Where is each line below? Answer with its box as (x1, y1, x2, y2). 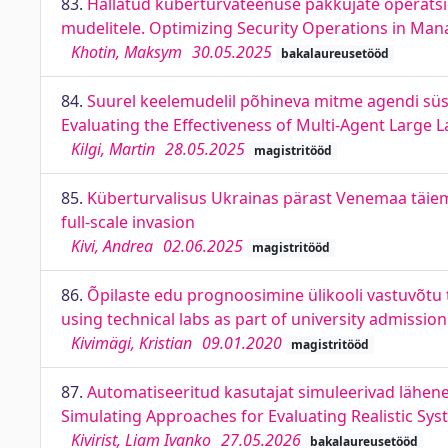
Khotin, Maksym (71, 41, 182, 63)
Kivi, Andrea (71, 235, 153, 257)
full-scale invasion (61, 211, 195, 233)
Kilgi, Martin (71, 138, 155, 160)
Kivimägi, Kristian (71, 332, 192, 354)
